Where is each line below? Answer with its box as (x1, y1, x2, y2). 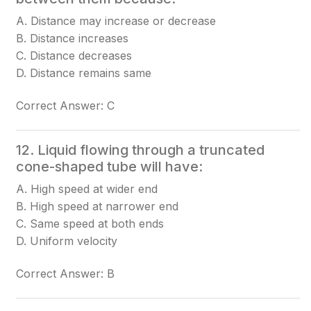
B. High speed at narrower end (16, 199, 179, 213)
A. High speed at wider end (16, 182, 158, 196)
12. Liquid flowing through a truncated (16, 142, 265, 158)
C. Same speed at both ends (16, 217, 165, 230)
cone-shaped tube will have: (16, 158, 203, 175)
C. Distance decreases (16, 49, 133, 62)
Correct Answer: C (16, 99, 115, 112)
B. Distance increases (16, 31, 129, 45)
